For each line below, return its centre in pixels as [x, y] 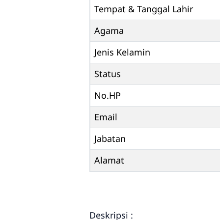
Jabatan [110, 139]
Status [108, 74]
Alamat [109, 160]
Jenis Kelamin [122, 52]
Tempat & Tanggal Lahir [144, 9]
